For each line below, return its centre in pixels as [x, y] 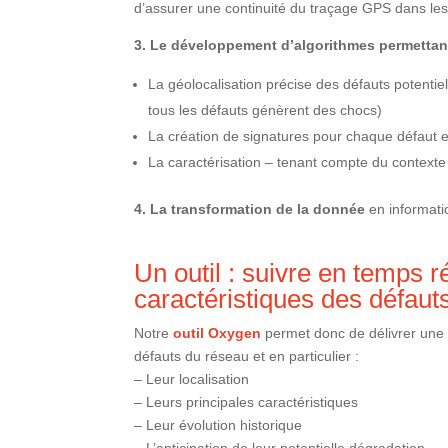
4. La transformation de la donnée [250, 209]
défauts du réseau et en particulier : [247, 356]
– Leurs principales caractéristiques [246, 402]
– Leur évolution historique [218, 425]
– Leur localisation [192, 379]
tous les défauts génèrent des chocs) [265, 110]
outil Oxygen [217, 333]
